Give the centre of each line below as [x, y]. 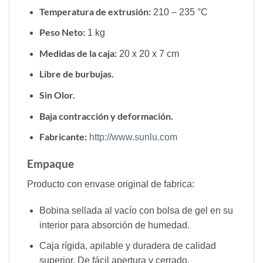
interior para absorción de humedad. [114, 225]
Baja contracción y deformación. [106, 116]
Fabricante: [63, 137]
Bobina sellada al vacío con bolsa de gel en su [136, 211]
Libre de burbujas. [76, 74]
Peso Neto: [62, 32]
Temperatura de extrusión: [95, 11]
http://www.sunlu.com [133, 137]
